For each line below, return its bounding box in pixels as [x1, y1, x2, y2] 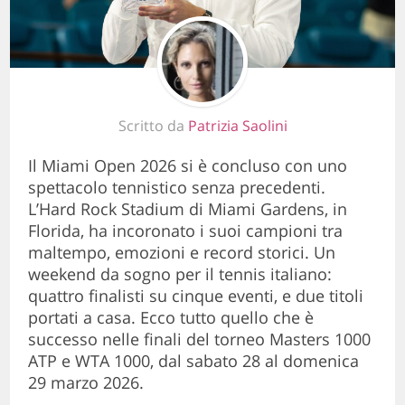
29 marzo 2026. [28, 371, 145, 393]
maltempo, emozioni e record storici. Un [28, 240, 336, 263]
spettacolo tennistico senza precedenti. [28, 175, 326, 198]
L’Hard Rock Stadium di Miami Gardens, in [28, 197, 348, 220]
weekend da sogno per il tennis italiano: [28, 262, 333, 285]
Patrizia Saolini [187, 115, 287, 136]
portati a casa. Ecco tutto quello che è [28, 306, 315, 328]
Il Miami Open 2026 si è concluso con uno [28, 154, 348, 176]
